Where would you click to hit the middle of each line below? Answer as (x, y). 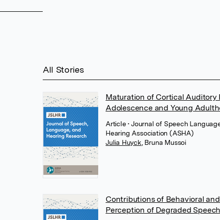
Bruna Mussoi (165, 142)
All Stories (63, 69)
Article (117, 124)
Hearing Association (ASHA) (150, 133)
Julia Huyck (124, 142)
